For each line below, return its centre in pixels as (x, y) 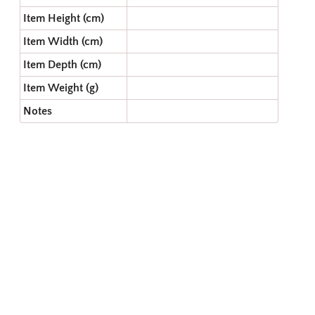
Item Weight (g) (61, 88)
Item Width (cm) (63, 41)
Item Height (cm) (64, 18)
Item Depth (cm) (62, 65)
